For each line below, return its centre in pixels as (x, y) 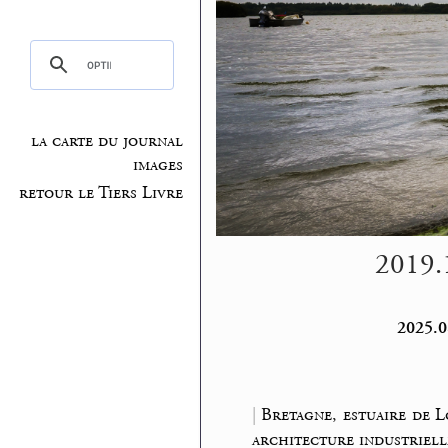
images (158, 165)
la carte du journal (107, 141)
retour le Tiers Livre (101, 192)
